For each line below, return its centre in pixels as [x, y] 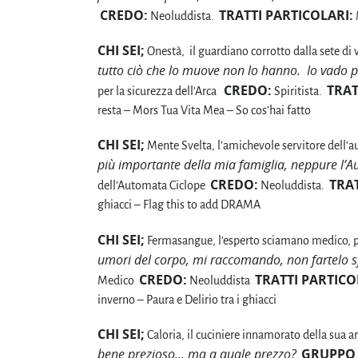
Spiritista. [299, 91]
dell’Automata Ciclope [154, 186]
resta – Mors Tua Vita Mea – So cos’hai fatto [204, 111]
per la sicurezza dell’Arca [161, 91]
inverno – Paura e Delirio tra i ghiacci [187, 299]
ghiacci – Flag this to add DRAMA [179, 205]
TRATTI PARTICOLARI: [286, 16]
